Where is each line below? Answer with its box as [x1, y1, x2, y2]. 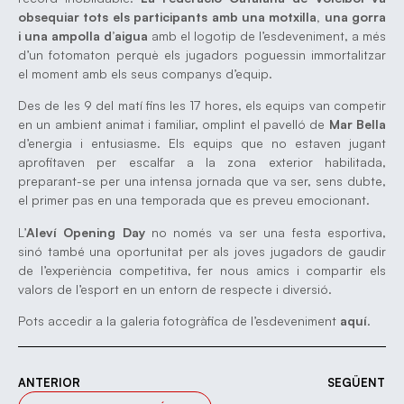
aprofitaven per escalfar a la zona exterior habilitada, [18, 154, 386, 170]
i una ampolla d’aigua [18, 27, 148, 43]
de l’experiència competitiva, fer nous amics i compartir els [18, 262, 386, 278]
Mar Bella [328, 116, 387, 133]
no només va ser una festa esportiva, [144, 224, 387, 240]
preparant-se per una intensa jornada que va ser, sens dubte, [18, 173, 386, 189]
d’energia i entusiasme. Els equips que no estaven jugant [18, 135, 386, 151]
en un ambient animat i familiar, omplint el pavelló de [18, 116, 329, 133]
